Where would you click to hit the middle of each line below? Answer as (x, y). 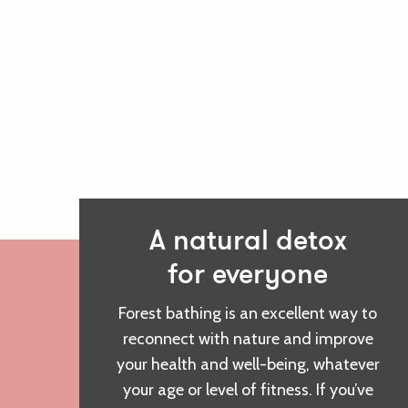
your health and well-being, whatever (248, 365)
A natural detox (248, 243)
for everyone (248, 277)
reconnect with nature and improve (248, 339)
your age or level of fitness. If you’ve (248, 390)
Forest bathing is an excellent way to (248, 314)
